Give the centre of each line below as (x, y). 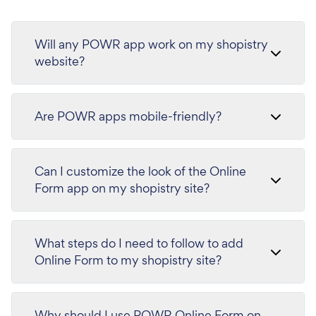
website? (60, 61)
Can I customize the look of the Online (140, 171)
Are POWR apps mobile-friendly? (128, 116)
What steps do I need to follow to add (139, 243)
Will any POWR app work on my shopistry (151, 44)
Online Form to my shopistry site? (128, 260)
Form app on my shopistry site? (122, 188)
